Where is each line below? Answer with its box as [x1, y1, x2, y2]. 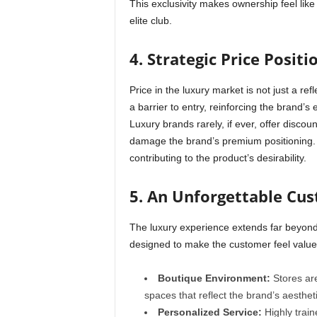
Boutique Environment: [157, 272, 270, 284]
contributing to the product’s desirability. [129, 152, 306, 164]
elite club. [129, 15, 172, 27]
